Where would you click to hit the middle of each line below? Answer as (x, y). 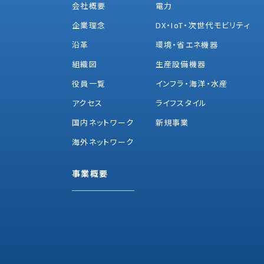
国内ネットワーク (103, 122)
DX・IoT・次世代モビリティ (203, 25)
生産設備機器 (181, 64)
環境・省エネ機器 (187, 44)
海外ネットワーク (103, 141)
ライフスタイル (181, 103)
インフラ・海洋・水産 (192, 83)
